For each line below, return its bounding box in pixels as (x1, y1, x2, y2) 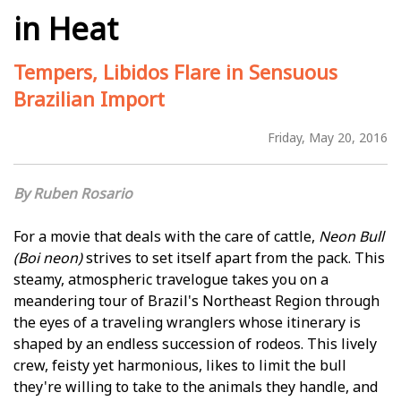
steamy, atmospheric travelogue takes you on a (13, 269, 328, 289)
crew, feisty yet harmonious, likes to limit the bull (13, 354, 346, 375)
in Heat (13, 7, 118, 49)
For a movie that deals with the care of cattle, (13, 226, 319, 246)
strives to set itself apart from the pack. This (82, 247, 385, 268)
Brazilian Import (13, 84, 165, 112)
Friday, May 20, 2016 (268, 128, 388, 146)
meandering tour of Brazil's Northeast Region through (13, 290, 380, 311)
